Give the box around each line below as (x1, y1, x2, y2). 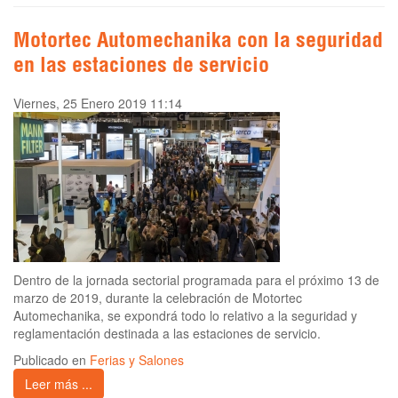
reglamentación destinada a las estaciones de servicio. (13, 324, 321, 343)
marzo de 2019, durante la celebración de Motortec (13, 289, 302, 307)
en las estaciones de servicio (13, 57, 269, 79)
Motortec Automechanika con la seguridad (13, 32, 383, 54)
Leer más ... (25, 375, 92, 394)
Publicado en (13, 351, 90, 370)
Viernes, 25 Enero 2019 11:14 (13, 94, 182, 113)
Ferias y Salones (90, 351, 184, 370)
